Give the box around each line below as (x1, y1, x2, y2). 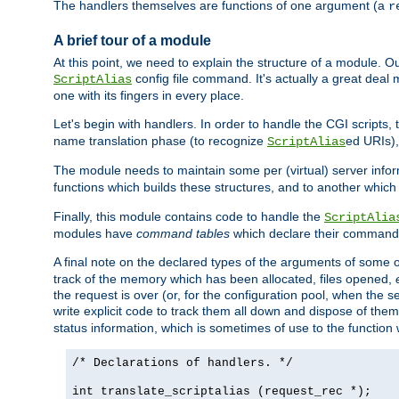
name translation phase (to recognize (53, 134, 267, 149)
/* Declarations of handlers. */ (72, 356, 293, 370)
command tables (136, 226, 230, 241)
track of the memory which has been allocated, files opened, (53, 272, 395, 287)
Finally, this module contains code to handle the (53, 209, 324, 224)
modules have (53, 226, 136, 241)
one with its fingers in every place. (53, 88, 244, 103)
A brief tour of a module (53, 32, 211, 48)
